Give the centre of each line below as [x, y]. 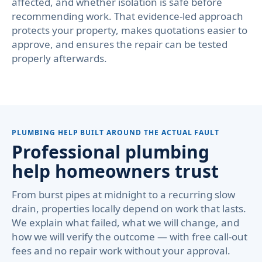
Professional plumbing [111, 152]
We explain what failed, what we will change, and [125, 223]
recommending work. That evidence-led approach [127, 16]
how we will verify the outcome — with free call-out [130, 237]
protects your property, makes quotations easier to [130, 30]
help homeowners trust [115, 171]
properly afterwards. [59, 58]
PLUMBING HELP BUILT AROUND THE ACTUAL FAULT [116, 132]
